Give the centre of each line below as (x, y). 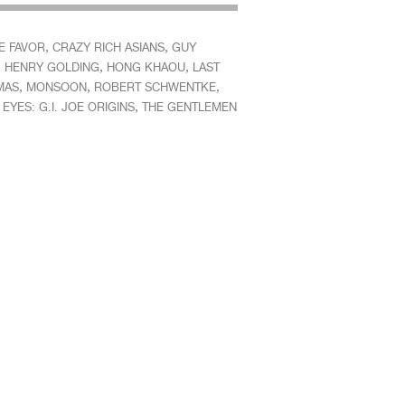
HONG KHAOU (146, 67)
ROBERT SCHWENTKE (155, 87)
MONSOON (56, 87)
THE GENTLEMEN (189, 107)
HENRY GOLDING (52, 67)
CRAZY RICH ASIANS (108, 47)
